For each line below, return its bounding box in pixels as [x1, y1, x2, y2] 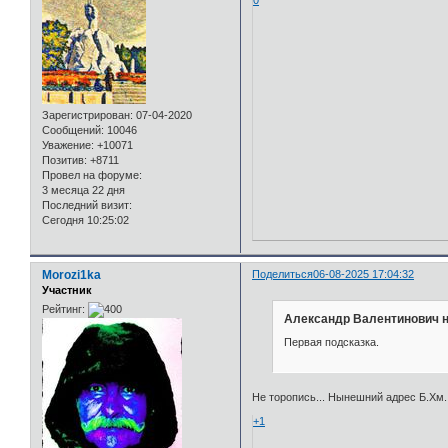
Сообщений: [42, 124, 104, 137]
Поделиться [252, 268, 314, 280]
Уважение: [42, 139, 94, 152]
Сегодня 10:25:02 [42, 214, 129, 227]
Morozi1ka [42, 268, 101, 282]
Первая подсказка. [283, 336, 379, 349]
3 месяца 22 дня [42, 184, 125, 197]
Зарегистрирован [42, 109, 130, 122]
